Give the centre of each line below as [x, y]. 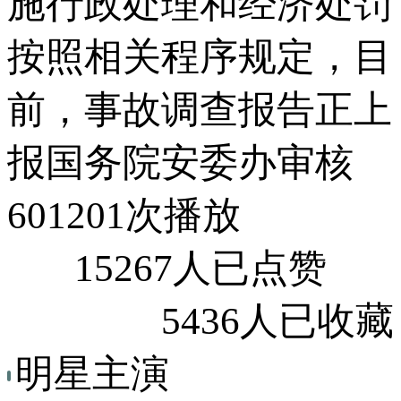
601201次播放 [124, 215]
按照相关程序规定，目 [200, 56]
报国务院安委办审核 [180, 162]
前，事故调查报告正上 [200, 109]
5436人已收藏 [277, 320]
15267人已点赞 [200, 268]
